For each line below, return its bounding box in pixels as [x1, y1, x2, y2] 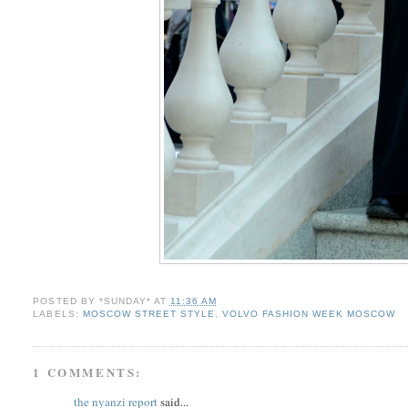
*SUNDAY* [98, 296, 151, 307]
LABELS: [33, 309, 83, 320]
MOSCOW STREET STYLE [82, 309, 215, 320]
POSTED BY [33, 296, 99, 307]
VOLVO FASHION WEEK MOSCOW [221, 309, 396, 320]
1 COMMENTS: [33, 363, 143, 382]
